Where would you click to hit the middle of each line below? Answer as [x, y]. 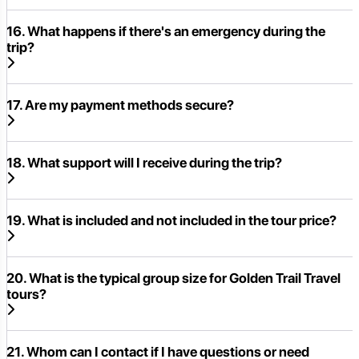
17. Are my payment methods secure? [120, 105]
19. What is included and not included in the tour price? [171, 221]
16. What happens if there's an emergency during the [166, 32]
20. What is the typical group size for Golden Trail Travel [173, 278]
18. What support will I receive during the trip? [144, 163]
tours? [26, 294]
